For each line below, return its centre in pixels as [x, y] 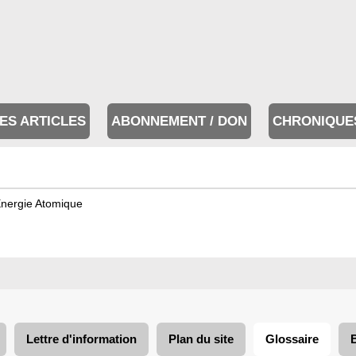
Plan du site [201, 339]
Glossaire [292, 339]
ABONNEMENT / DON [179, 122]
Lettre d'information [81, 339]
